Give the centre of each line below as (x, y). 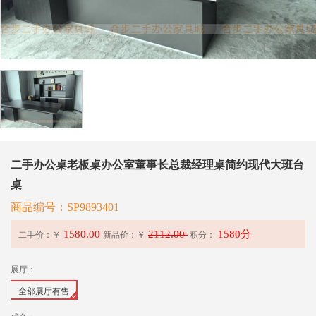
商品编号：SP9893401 (65, 207)
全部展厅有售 (44, 291)
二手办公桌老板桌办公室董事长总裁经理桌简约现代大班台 (157, 164)
